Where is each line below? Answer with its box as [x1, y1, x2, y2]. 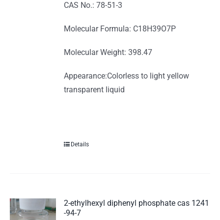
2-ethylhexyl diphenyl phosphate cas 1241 [64, 198, 210, 208]
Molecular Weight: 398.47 [64, 48, 153, 57]
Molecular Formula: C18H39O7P [64, 24, 176, 34]
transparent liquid [64, 85, 125, 95]
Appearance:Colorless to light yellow [64, 71, 190, 81]
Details [71, 141, 89, 148]
